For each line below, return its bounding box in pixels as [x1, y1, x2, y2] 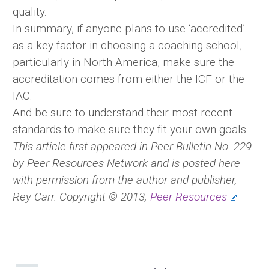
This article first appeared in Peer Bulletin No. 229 [13, 139, 252, 153]
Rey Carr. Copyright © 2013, [13, 189, 150, 204]
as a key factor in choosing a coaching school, [13, 38, 242, 52]
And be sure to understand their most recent [13, 105, 232, 119]
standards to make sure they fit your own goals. [13, 122, 249, 136]
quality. [13, 4, 47, 19]
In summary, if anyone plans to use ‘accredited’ [13, 21, 245, 35]
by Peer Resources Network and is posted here [13, 156, 240, 170]
